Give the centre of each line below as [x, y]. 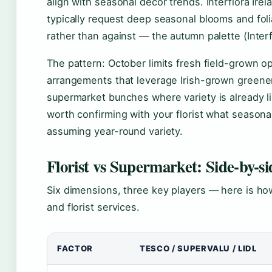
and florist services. [93, 207]
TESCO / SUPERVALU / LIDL [198, 249]
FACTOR [75, 249]
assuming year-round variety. [115, 131]
